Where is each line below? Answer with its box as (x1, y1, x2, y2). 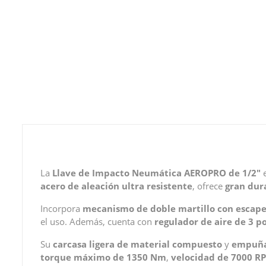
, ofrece (192, 180, 225, 192)
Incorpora (40, 202, 83, 214)
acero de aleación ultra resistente (40, 180, 192, 192)
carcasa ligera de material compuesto (53, 238, 222, 250)
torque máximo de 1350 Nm (40, 251, 166, 263)
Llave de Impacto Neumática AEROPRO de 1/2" (52, 167, 261, 179)
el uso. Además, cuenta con (40, 216, 154, 227)
